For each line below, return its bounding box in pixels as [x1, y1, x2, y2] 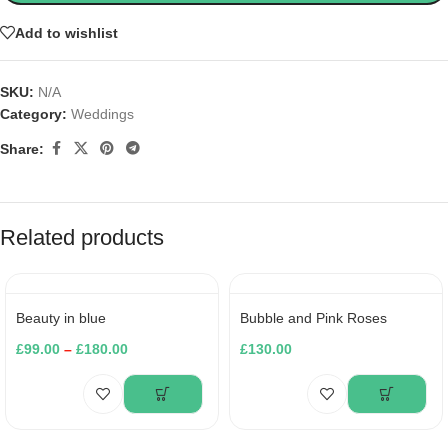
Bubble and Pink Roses [240, 310, 387, 326]
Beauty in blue [79, 310, 106, 326]
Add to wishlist [15, 24, 118, 41]
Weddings [71, 106, 134, 122]
